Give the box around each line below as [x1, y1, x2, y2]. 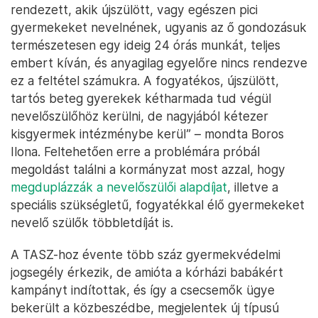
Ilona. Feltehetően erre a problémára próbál [11, 144, 260, 160]
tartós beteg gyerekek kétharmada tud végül [11, 91, 271, 106]
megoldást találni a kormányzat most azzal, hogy [11, 162, 285, 177]
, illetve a [227, 180, 278, 195]
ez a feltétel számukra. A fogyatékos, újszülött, [11, 73, 279, 89]
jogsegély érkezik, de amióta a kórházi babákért [11, 265, 283, 280]
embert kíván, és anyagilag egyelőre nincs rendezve [11, 55, 307, 71]
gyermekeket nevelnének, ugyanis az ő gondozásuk [11, 20, 307, 35]
